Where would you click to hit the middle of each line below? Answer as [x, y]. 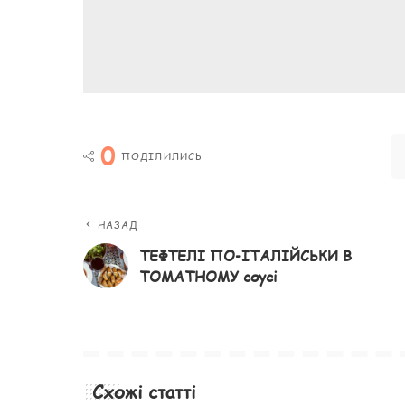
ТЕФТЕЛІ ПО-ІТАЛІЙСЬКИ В [245, 255]
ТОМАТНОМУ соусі [208, 276]
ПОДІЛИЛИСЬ [162, 155]
